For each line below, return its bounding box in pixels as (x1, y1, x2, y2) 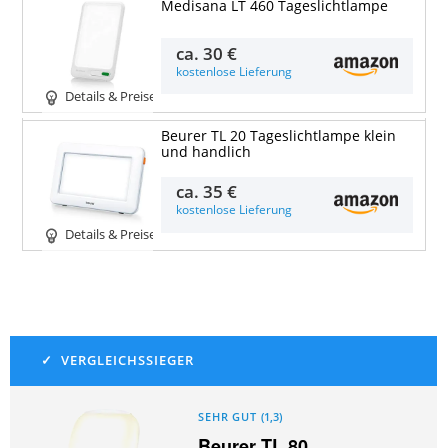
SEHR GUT (198, 410, 257, 425)
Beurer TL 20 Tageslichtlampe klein (160, 126, 396, 145)
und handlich (160, 142, 251, 161)
